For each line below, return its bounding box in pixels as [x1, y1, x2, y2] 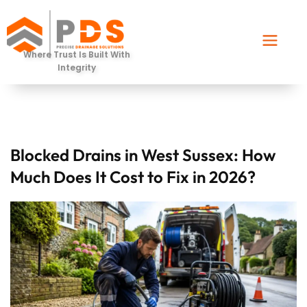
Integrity [58, 62, 96, 73]
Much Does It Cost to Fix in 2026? [10, 167, 256, 187]
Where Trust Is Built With [23, 49, 130, 60]
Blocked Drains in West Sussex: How [10, 145, 275, 165]
